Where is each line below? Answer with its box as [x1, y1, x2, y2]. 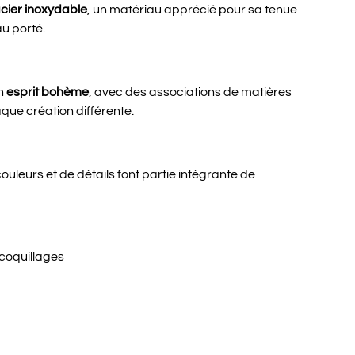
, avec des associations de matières [89, 86, 292, 98]
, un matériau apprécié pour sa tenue [87, 3, 297, 16]
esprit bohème [6, 86, 89, 98]
